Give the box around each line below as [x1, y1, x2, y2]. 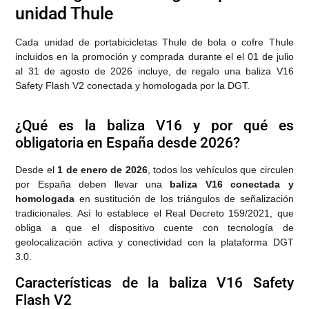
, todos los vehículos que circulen [147, 164, 294, 176]
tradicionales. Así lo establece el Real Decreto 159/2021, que [15, 208, 294, 219]
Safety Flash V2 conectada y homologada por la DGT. [15, 80, 250, 92]
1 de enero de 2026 [57, 164, 148, 176]
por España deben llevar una [15, 179, 170, 190]
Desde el [15, 164, 58, 176]
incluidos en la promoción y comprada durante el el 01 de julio [15, 51, 294, 63]
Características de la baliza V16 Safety [15, 274, 294, 291]
